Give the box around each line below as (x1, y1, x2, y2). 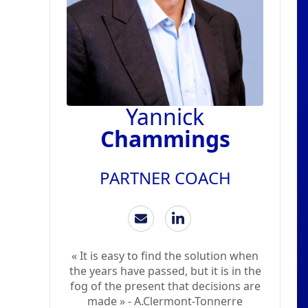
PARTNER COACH (99, 166, 231, 190)
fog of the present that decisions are (69, 278, 261, 294)
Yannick (126, 102, 204, 132)
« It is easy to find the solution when (71, 248, 258, 264)
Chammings (100, 124, 230, 154)
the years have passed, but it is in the (69, 263, 261, 279)
